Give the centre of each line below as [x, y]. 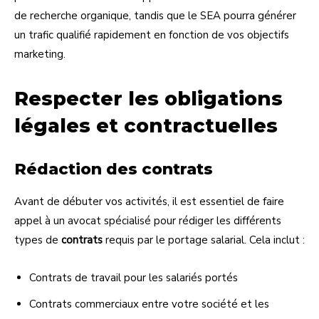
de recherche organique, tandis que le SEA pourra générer [155, 15]
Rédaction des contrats [114, 169]
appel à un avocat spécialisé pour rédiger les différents [148, 220]
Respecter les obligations [148, 98]
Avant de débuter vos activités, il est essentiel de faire [149, 201]
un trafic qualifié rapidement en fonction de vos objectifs [152, 35]
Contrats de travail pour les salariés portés [134, 277]
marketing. [40, 54]
